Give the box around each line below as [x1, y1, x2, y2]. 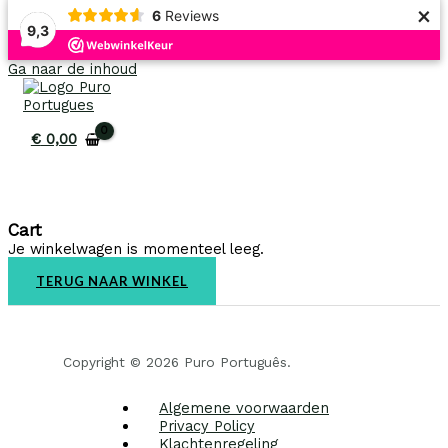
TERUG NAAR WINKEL [36, 273, 188, 290]
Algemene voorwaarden [159, 398, 329, 417]
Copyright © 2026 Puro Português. [63, 354, 291, 371]
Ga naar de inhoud [8, 60, 137, 78]
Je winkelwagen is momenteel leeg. [8, 239, 264, 258]
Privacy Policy [159, 416, 255, 435]
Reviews [164, 6, 219, 24]
